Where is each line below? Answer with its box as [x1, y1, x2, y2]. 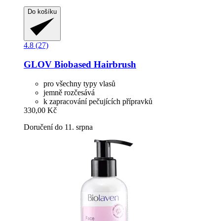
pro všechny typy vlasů [43, 79, 115, 88]
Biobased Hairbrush [52, 59, 136, 70]
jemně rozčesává [43, 88, 95, 97]
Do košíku [28, 8, 57, 16]
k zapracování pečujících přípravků [43, 97, 152, 106]
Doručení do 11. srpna [24, 122, 93, 131]
